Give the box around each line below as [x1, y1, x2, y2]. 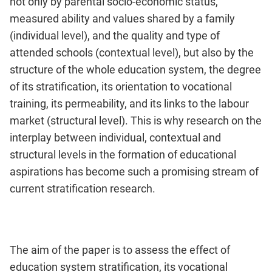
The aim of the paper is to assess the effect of [10, 243, 230, 257]
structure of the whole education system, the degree [10, 63, 261, 76]
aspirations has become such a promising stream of [10, 165, 259, 178]
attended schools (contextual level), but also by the [10, 46, 254, 59]
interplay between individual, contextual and [10, 131, 221, 144]
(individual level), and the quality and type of [10, 29, 220, 42]
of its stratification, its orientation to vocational [10, 80, 232, 93]
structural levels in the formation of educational [10, 148, 236, 161]
